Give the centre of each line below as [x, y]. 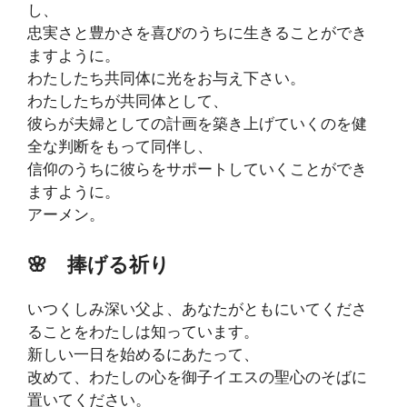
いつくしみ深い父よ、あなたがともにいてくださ [197, 308]
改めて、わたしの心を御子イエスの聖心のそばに [197, 377]
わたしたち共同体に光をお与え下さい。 [166, 78]
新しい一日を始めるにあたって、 [143, 354]
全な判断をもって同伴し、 [120, 146]
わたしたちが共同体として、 [128, 101]
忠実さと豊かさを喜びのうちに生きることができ [197, 33]
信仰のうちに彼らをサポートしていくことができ [197, 169]
